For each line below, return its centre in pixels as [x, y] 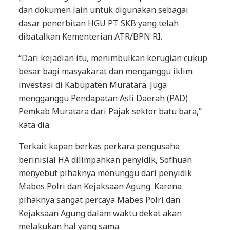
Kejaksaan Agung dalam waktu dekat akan [100, 213]
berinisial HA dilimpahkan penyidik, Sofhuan [105, 159]
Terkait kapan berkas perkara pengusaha [99, 146]
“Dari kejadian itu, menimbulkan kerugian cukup [113, 58]
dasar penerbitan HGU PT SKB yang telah [99, 23]
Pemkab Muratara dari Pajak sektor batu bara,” [110, 111]
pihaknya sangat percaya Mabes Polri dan [99, 199]
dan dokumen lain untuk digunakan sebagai [103, 9]
